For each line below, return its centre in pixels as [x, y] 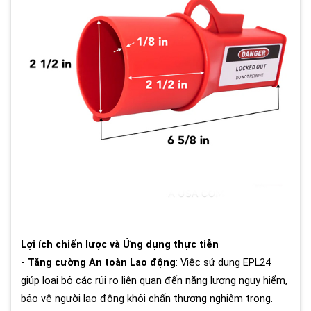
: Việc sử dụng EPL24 [223, 263]
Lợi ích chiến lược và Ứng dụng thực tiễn [120, 245]
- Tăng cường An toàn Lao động [98, 263]
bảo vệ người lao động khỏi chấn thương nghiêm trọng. [147, 299]
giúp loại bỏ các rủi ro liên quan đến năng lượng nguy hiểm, [154, 281]
